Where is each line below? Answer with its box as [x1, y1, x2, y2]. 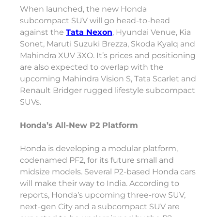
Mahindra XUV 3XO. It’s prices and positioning [20, 51, 196, 61]
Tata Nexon [66, 28, 112, 37]
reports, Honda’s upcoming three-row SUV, [20, 190, 186, 200]
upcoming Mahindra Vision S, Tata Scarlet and [20, 74, 196, 84]
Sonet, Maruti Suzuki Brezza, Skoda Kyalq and [20, 39, 195, 49]
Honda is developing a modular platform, [20, 144, 178, 154]
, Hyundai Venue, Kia [112, 28, 191, 37]
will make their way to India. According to [20, 179, 179, 188]
